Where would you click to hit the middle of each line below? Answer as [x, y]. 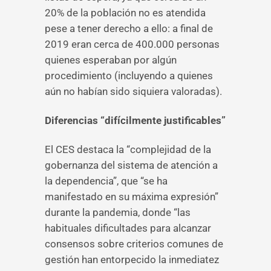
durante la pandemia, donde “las [118, 212]
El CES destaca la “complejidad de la [128, 149]
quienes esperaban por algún [111, 60]
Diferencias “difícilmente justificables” [135, 120]
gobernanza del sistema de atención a [131, 165]
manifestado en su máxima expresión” [132, 197]
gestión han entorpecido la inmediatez [132, 260]
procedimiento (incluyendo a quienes [129, 76]
